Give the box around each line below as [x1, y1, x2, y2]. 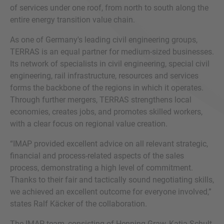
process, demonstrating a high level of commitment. [10, 163, 193, 172]
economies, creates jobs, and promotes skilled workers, [10, 107, 202, 116]
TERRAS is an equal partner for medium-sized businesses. [10, 47, 214, 56]
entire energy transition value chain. [10, 15, 135, 24]
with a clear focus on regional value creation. [10, 119, 167, 128]
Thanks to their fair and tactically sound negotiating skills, [10, 175, 214, 184]
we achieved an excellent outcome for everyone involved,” [10, 187, 211, 196]
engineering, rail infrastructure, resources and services [10, 71, 198, 80]
